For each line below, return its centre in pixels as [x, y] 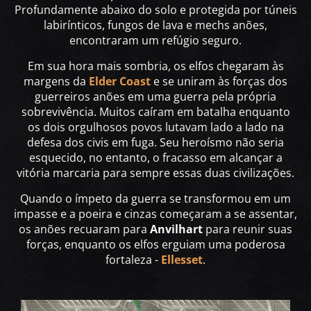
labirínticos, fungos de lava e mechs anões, [155, 25]
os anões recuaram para [84, 229]
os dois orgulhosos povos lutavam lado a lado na [155, 127]
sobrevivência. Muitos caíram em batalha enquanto [155, 111]
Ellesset [182, 259]
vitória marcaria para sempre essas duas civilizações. [155, 173]
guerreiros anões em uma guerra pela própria [155, 96]
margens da [56, 81]
